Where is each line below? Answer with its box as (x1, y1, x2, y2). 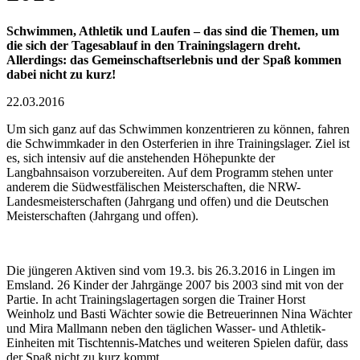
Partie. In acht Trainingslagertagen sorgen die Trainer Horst (6, 292, 305, 307)
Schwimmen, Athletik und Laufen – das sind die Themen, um (6, 24, 339, 39)
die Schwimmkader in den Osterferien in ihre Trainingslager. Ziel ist (6, 137, 350, 151)
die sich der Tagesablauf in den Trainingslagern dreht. (6, 39, 301, 53)
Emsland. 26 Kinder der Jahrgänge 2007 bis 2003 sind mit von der (6, 278, 343, 292)
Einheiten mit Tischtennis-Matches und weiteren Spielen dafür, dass (6, 336, 348, 350)
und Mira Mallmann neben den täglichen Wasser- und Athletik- (6, 321, 325, 336)
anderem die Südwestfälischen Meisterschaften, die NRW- (6, 180, 301, 194)
